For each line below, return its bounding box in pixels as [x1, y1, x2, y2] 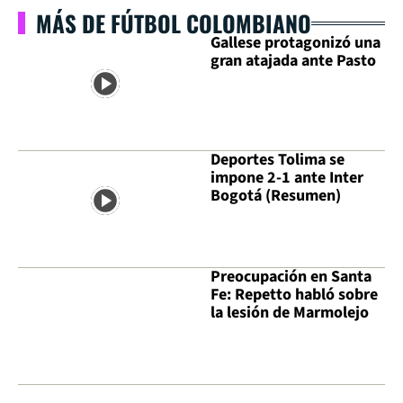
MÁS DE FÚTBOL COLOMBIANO [36, 6, 311, 40]
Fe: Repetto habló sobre [210, 283, 378, 307]
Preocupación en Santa [210, 265, 372, 289]
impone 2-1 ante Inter [210, 166, 363, 190]
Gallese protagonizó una [210, 31, 381, 54]
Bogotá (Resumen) [210, 184, 341, 208]
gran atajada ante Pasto [210, 49, 376, 72]
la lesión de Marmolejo [210, 301, 369, 325]
